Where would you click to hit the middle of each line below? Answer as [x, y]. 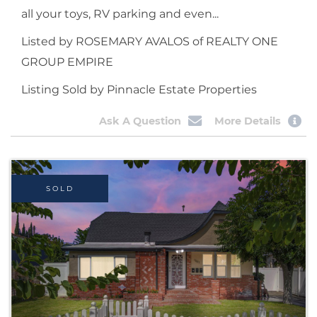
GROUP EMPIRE [67, 62]
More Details [248, 121]
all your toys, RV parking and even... [120, 14]
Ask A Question [140, 121]
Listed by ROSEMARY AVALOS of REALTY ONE [150, 42]
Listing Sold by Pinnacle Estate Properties [139, 90]
